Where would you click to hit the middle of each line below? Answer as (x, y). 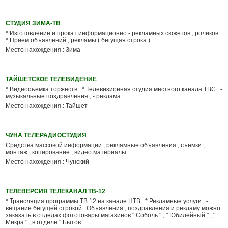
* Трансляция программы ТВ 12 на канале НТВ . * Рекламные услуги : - (107, 201)
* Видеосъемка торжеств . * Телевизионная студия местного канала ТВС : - (114, 89)
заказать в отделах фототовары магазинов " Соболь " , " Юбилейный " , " (110, 215)
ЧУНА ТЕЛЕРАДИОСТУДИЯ (46, 135)
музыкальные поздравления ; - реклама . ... (68, 96)
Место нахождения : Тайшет (47, 106)
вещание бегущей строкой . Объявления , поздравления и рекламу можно (113, 208)
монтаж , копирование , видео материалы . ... (70, 152)
